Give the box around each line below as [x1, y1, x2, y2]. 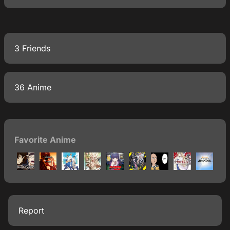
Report [18, 205, 44, 216]
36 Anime [14, 82, 51, 92]
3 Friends [14, 43, 50, 53]
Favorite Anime [14, 135, 76, 145]
